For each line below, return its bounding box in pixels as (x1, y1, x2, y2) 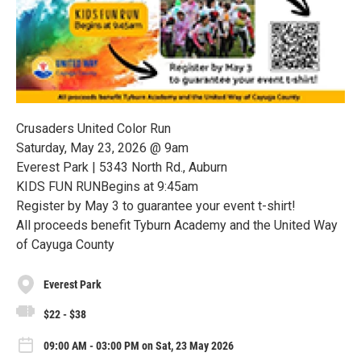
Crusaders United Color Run (16, 121, 171, 136)
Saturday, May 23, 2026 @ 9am (16, 140, 189, 156)
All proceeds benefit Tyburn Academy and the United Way (16, 218, 338, 233)
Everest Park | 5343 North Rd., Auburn (16, 160, 227, 175)
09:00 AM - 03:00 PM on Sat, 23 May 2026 (44, 339, 234, 353)
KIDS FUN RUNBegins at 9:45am (16, 179, 198, 194)
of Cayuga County (16, 237, 114, 252)
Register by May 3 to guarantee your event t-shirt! (16, 198, 296, 214)
